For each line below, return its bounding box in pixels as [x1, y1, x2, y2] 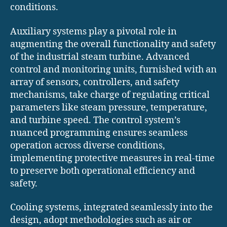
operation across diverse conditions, [10, 139, 165, 152]
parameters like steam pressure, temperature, [10, 101, 207, 113]
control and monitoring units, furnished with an [10, 63, 217, 75]
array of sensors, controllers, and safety [10, 76, 179, 88]
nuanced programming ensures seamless [10, 127, 187, 139]
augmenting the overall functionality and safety [10, 38, 216, 50]
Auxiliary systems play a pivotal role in [10, 25, 177, 37]
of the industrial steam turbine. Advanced [10, 51, 190, 63]
